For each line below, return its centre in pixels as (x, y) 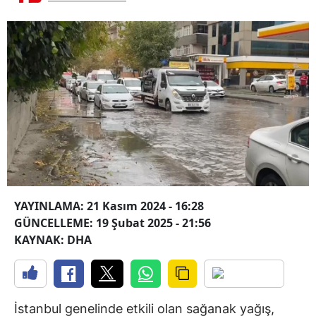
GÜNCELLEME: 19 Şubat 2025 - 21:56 (113, 223)
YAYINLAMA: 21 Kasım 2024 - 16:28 (109, 206)
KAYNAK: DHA (53, 240)
